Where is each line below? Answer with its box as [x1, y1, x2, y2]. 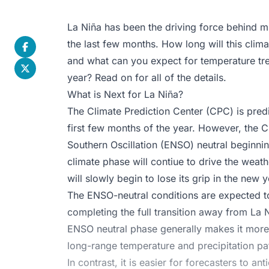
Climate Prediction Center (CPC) [87, 104, 234, 117]
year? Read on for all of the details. [67, 71, 226, 83]
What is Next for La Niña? [67, 88, 183, 100]
